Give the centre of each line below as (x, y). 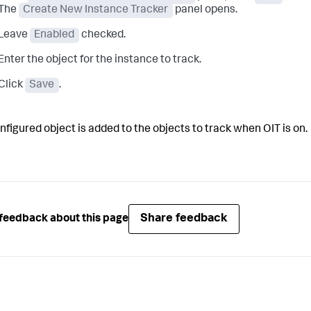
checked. (102, 35)
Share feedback (184, 219)
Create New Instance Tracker (96, 10)
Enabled (54, 35)
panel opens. (205, 10)
